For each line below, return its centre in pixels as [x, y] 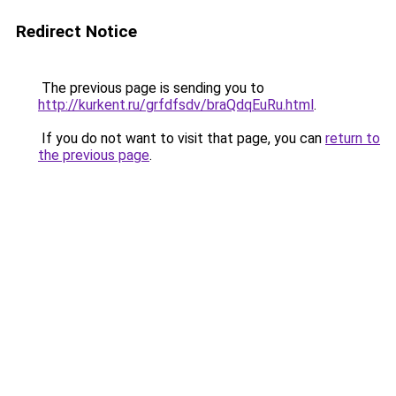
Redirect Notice [76, 31]
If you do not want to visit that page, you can [182, 138]
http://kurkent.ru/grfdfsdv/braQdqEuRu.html [176, 105]
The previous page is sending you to [151, 88]
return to [353, 138]
